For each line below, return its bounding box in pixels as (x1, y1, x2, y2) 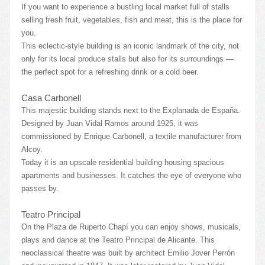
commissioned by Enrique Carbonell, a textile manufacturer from (21, 131, 241, 141)
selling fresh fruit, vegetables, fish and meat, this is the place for (21, 15, 242, 24)
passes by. (21, 183, 59, 193)
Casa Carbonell (21, 92, 81, 103)
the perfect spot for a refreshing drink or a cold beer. (21, 67, 199, 76)
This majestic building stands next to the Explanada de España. (21, 105, 240, 115)
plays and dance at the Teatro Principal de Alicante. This (21, 235, 215, 244)
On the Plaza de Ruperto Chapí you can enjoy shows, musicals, (21, 222, 241, 231)
